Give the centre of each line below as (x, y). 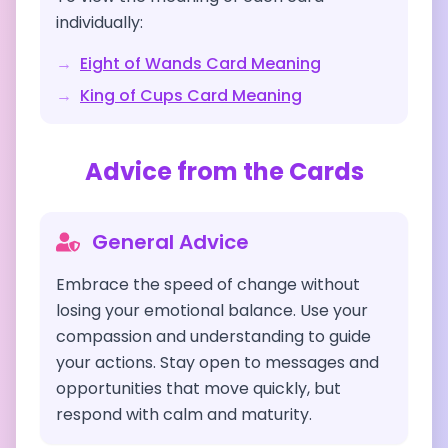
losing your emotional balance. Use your (212, 310)
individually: (99, 22)
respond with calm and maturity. (184, 414)
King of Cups (131, 95)
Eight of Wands (141, 63)
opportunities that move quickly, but (198, 388)
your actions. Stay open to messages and (217, 362)
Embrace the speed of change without (208, 284)
